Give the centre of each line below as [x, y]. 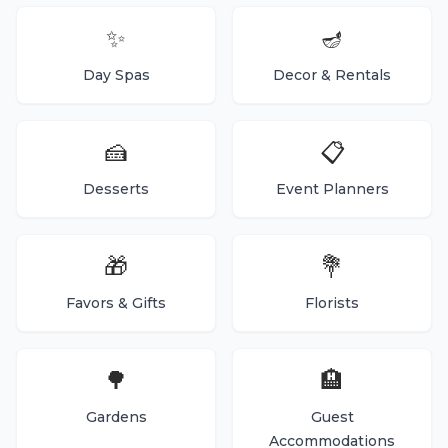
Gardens [116, 417]
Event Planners [332, 189]
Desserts [116, 189]
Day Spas [116, 75]
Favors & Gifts [116, 303]
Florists [332, 303]
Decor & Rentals [332, 75]
